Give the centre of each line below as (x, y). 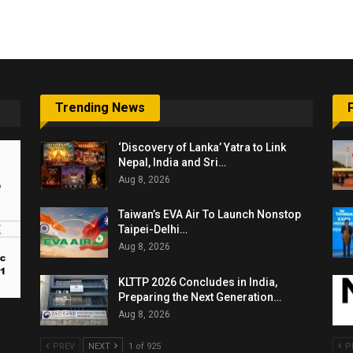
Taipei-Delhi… (152, 230)
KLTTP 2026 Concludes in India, (197, 282)
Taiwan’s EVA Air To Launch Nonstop (209, 215)
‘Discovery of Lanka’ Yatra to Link (202, 147)
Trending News (100, 108)
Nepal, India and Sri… (172, 162)
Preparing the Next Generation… (199, 297)
